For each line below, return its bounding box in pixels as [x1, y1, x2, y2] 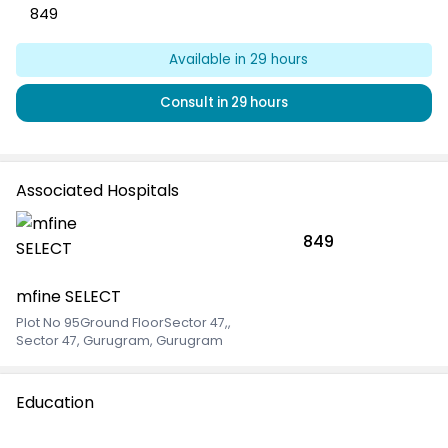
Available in [169, 50, 251, 70]
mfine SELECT [16, 285, 121, 309]
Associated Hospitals [16, 179, 179, 203]
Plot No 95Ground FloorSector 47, [16, 314, 228, 332]
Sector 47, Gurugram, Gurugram [16, 332, 223, 350]
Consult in [160, 93, 231, 113]
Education [16, 391, 94, 415]
